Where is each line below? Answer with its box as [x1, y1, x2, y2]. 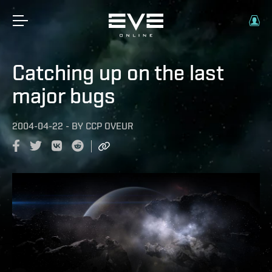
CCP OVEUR [86, 120, 133, 132]
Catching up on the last [12, 59, 224, 85]
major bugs [12, 83, 115, 108]
